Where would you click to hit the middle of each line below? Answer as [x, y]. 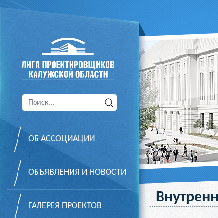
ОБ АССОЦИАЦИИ [62, 139]
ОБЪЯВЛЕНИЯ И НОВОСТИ [77, 173]
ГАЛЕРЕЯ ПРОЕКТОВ [65, 206]
